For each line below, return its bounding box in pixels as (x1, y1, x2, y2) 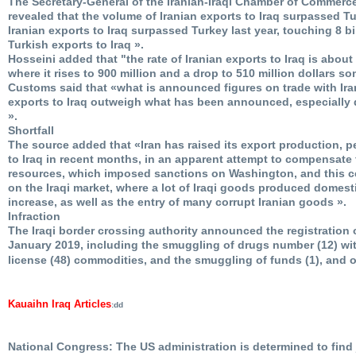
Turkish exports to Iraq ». (8, 37, 144, 51)
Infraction (8, 209, 60, 222)
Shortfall (8, 123, 54, 137)
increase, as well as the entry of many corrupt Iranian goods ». (8, 195, 346, 208)
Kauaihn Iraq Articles (8, 297, 111, 310)
